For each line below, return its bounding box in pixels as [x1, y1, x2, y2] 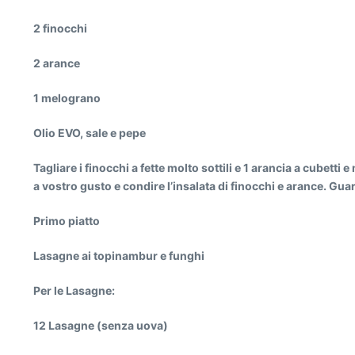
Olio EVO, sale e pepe [33, 126, 146, 139]
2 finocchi [33, 21, 87, 35]
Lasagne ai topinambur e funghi [33, 249, 204, 262]
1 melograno [33, 91, 101, 105]
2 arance [33, 56, 80, 70]
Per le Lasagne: [33, 284, 115, 297]
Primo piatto [33, 214, 100, 227]
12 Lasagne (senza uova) [33, 319, 168, 332]
